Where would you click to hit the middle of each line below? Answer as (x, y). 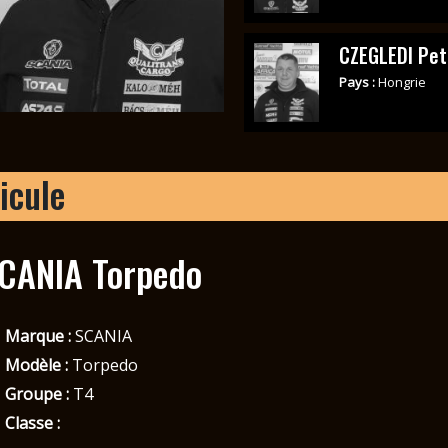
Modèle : (36, 365)
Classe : (32, 423)
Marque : (37, 336)
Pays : (358, 82)
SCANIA (101, 336)
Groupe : (36, 394)
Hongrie (401, 82)
